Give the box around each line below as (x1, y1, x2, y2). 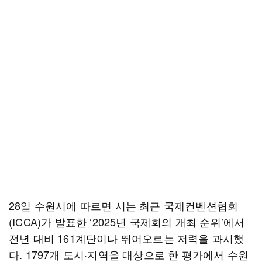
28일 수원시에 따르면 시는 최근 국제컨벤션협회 (9, 198, 239, 213)
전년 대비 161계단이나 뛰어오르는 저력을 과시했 (9, 230, 244, 246)
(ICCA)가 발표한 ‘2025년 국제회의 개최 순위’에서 (9, 214, 245, 229)
